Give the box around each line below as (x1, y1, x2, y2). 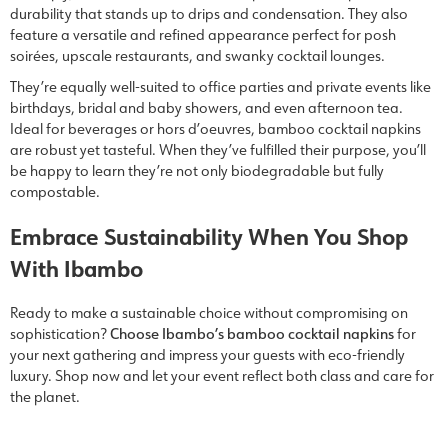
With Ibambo (10, 253, 143, 282)
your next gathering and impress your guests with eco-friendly (10, 344, 405, 364)
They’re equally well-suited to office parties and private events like (10, 76, 431, 96)
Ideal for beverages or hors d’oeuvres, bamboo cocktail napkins (10, 118, 421, 138)
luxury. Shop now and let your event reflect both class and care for (10, 365, 434, 385)
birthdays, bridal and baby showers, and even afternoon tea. (10, 97, 403, 117)
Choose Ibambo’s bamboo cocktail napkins (110, 323, 394, 343)
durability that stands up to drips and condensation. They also (10, 3, 408, 23)
